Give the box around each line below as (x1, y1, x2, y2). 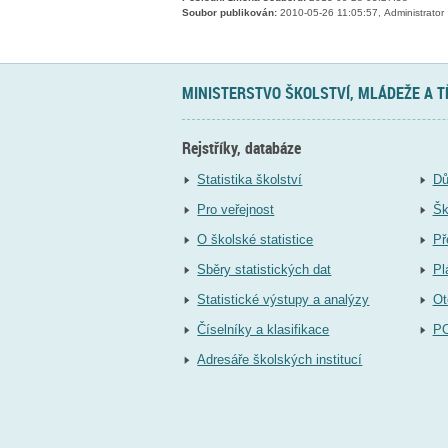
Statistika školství (197, 172, 303, 188)
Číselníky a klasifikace (197, 322, 330, 338)
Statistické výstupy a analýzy (197, 292, 370, 308)
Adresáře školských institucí (197, 352, 363, 368)
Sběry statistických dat (197, 262, 332, 278)
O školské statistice (197, 232, 314, 248)
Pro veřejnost (197, 202, 275, 218)
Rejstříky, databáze (182, 136, 301, 159)
